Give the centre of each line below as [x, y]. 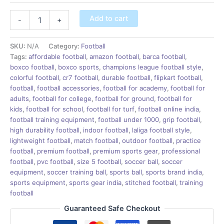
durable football [126, 77]
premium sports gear [125, 151]
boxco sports [78, 67]
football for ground [124, 98]
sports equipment [38, 182]
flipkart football [177, 77]
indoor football [106, 130]
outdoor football [147, 140]
